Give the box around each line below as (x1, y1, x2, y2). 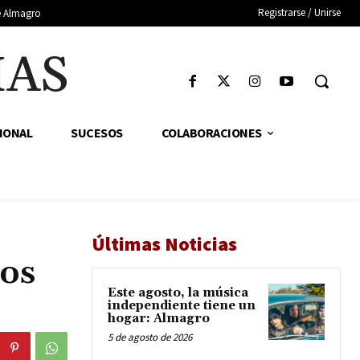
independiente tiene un (108, 298, 256, 314)
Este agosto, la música (108, 285, 248, 301)
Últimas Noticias (92, 231, 237, 257)
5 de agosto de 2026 (108, 330, 192, 345)
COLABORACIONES (161, 125, 262, 141)
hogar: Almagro (108, 311, 210, 327)
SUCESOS (71, 125, 123, 141)
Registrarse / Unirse (258, 6, 341, 19)
